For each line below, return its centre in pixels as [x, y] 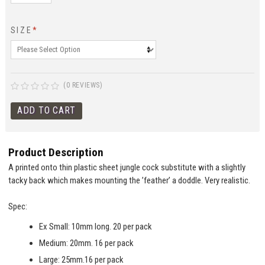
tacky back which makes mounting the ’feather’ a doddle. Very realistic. [130, 180]
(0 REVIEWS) [83, 85]
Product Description [56, 152]
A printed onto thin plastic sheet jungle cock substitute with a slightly [127, 167]
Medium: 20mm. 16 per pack [86, 243]
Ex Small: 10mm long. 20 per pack [95, 226]
